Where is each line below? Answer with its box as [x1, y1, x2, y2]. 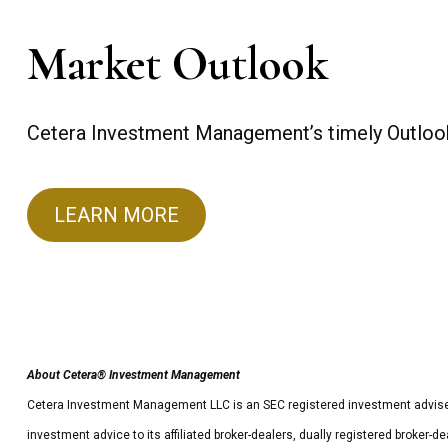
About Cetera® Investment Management [26, 368, 240, 383]
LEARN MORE [53, 203, 179, 228]
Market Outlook [26, 35, 328, 94]
